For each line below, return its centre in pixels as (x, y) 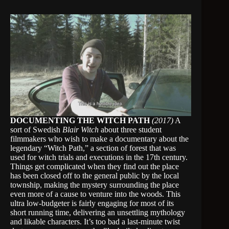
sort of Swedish (36, 130)
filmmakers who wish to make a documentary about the (99, 139)
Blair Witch (81, 130)
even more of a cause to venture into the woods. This (95, 194)
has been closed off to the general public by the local (95, 176)
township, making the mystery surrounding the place (95, 185)
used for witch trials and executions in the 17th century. (99, 157)
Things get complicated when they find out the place (95, 166)
